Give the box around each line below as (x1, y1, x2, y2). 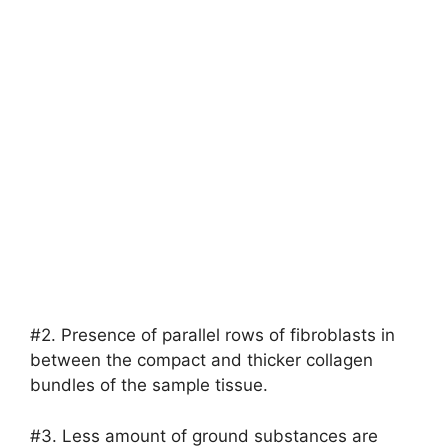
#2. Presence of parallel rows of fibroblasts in (30, 325, 395, 345)
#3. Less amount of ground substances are (30, 425, 378, 446)
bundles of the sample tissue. (30, 375, 273, 395)
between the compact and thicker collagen (30, 350, 373, 370)
